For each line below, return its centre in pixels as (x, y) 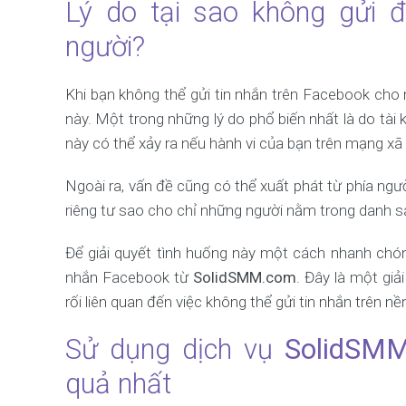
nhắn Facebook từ (129, 277)
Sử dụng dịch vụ (175, 349)
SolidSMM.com (244, 277)
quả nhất (118, 384)
